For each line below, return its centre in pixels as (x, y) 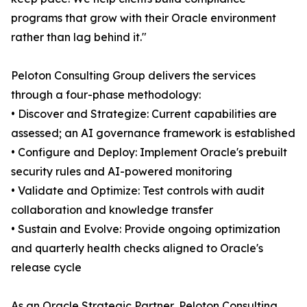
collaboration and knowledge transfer (112, 210)
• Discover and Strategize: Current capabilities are (144, 114)
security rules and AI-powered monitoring (122, 172)
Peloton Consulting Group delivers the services (133, 76)
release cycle (46, 268)
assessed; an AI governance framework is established (153, 133)
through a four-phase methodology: (106, 95)
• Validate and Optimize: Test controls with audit (138, 191)
